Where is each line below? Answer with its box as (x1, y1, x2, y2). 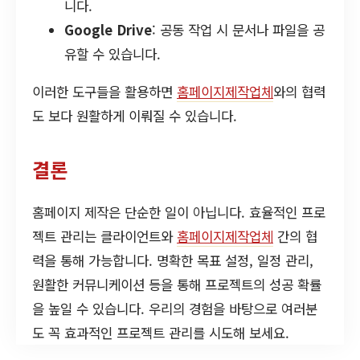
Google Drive (64, 19, 152, 39)
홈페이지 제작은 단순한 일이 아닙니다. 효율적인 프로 (32, 202, 325, 222)
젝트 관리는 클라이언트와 (32, 226, 177, 246)
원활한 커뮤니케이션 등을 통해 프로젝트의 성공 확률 (32, 274, 321, 294)
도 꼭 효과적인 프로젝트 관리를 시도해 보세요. (32, 322, 289, 342)
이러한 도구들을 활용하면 (32, 81, 177, 101)
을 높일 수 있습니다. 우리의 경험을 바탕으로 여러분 (32, 298, 317, 318)
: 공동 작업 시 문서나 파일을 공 (152, 19, 325, 39)
